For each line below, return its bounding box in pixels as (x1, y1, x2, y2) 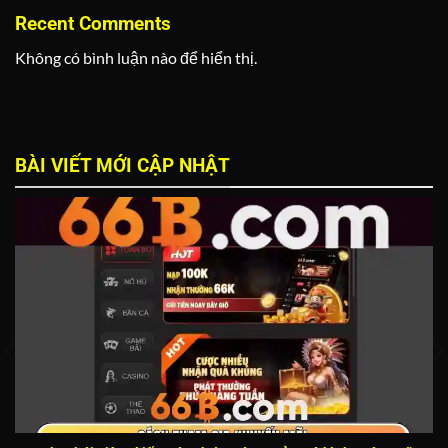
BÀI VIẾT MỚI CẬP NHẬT (15, 154, 230, 178)
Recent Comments (15, 11, 171, 35)
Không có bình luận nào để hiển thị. (15, 48, 257, 68)
